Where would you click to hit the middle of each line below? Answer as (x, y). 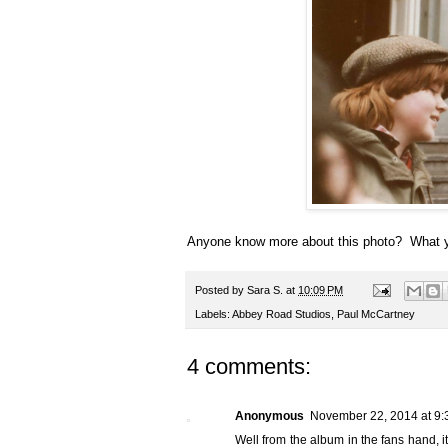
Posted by (221, 289)
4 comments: (249, 367)
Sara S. (265, 289)
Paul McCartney (376, 314)
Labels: (213, 314)
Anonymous (269, 416)
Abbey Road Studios (281, 314)
